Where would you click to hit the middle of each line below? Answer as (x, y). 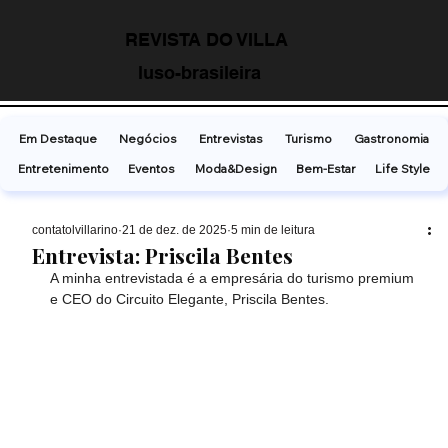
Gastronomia (391, 138)
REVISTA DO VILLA (207, 40)
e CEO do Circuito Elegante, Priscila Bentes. (190, 298)
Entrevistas (231, 138)
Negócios (148, 138)
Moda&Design (235, 168)
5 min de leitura (273, 229)
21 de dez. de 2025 (175, 229)
